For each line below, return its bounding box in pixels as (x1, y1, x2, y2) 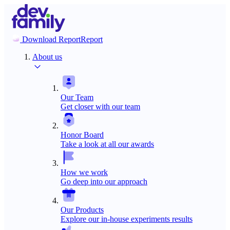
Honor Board (61, 130, 104, 139)
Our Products (61, 205, 104, 214)
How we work (61, 168, 108, 177)
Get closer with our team (61, 102, 140, 111)
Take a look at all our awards (61, 140, 154, 148)
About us (32, 52, 62, 61)
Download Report (22, 35, 81, 44)
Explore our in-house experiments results (61, 215, 193, 223)
